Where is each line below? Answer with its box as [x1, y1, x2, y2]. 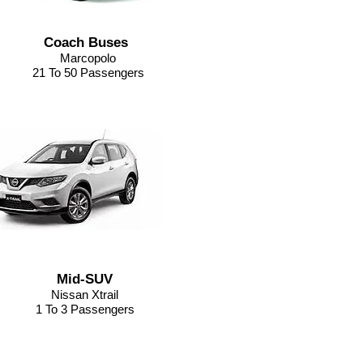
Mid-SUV [57, 271, 113, 287]
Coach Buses [44, 35, 128, 50]
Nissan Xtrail [51, 288, 118, 301]
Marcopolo [60, 51, 116, 65]
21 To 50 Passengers [32, 66, 144, 79]
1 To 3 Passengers [35, 302, 135, 316]
